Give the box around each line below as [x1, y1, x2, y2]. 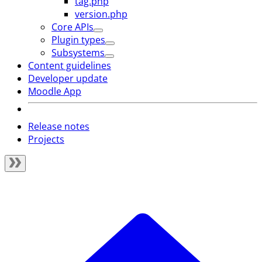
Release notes [28, 120, 89, 133]
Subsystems [51, 46, 105, 59]
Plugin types [51, 33, 105, 46]
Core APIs [51, 20, 94, 33]
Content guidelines [28, 59, 111, 72]
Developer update [28, 72, 108, 85]
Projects [28, 133, 64, 146]
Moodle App [28, 85, 81, 98]
